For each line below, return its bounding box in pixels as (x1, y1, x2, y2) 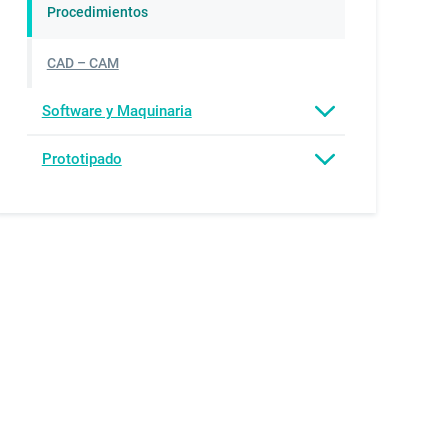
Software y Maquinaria (41, 101, 192, 120)
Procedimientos (46, 4, 148, 20)
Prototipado (41, 149, 122, 168)
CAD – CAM (46, 55, 119, 71)
